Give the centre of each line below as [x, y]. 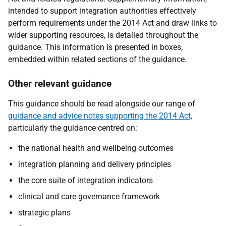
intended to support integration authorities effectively [102, 11]
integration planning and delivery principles [95, 164]
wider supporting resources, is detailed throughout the [103, 35]
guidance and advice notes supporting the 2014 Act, [100, 116]
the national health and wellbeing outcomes [96, 148]
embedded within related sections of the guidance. [97, 59]
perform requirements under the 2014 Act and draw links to [112, 23]
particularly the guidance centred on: [73, 128]
